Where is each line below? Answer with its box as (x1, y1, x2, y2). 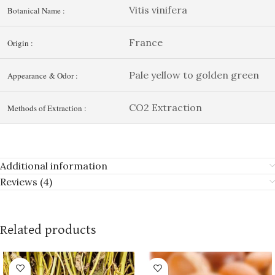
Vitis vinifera (129, 3, 187, 16)
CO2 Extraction (129, 101, 202, 114)
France (129, 36, 163, 48)
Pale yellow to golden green (129, 68, 259, 81)
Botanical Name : (7, 4, 65, 16)
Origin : (7, 37, 33, 48)
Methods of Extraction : (7, 102, 87, 114)
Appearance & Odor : (7, 69, 78, 81)
